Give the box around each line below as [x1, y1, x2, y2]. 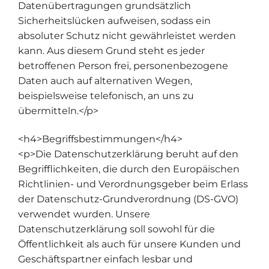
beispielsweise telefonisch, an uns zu [18, 89, 194, 101]
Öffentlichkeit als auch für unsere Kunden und [18, 238, 241, 250]
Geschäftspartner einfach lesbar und [18, 253, 193, 265]
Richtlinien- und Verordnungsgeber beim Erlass [18, 178, 248, 190]
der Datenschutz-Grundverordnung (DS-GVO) [18, 193, 238, 205]
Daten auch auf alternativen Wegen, [18, 74, 192, 86]
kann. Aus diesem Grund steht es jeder [18, 44, 205, 56]
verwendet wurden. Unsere [18, 208, 150, 220]
